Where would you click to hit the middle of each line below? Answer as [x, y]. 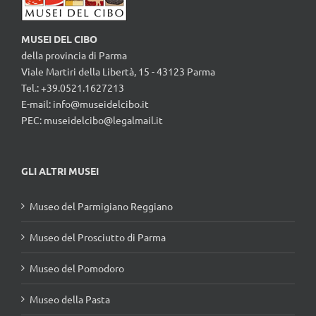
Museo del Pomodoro [77, 268]
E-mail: [37, 104]
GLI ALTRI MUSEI [60, 171]
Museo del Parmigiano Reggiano [101, 206]
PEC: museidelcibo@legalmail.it [92, 120]
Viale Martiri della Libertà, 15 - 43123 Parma [118, 72]
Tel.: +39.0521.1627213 [73, 88]
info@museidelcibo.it [101, 104]
